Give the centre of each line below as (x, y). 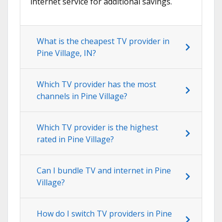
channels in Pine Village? (82, 96)
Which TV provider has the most (96, 84)
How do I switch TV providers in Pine (104, 214)
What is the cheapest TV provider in (103, 41)
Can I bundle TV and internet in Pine (104, 171)
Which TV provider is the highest (97, 128)
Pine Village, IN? (66, 53)
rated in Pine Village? (75, 139)
